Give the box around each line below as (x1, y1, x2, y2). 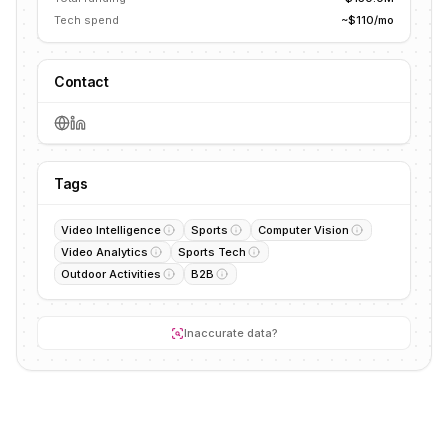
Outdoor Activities (61, 267, 161, 281)
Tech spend (54, 13, 119, 27)
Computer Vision (258, 223, 349, 237)
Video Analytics (61, 245, 148, 259)
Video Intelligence (61, 223, 161, 237)
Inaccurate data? (183, 326, 278, 340)
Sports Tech (178, 245, 246, 259)
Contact (54, 73, 109, 90)
